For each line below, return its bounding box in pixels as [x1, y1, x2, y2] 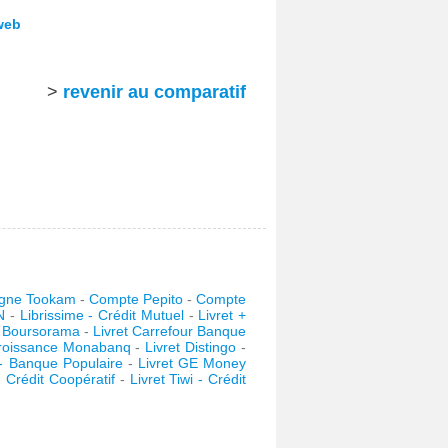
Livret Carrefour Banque [93, 323, 247, 339]
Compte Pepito [88, 291, 184, 307]
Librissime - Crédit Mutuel [19, 307, 184, 323]
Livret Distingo [145, 339, 237, 355]
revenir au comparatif [63, 82, 246, 102]
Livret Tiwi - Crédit [129, 371, 247, 387]
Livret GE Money [137, 355, 247, 371]
